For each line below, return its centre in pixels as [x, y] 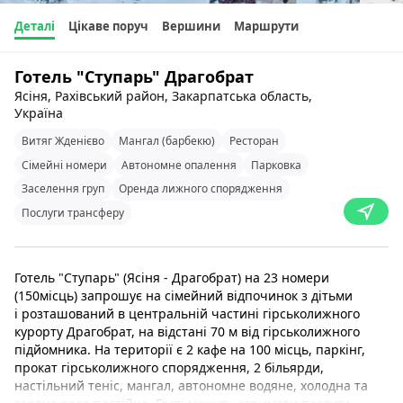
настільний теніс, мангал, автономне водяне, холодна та [191, 385]
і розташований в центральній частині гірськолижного [187, 313]
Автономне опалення [179, 165]
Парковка [276, 165]
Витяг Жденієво [63, 140]
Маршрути [266, 26]
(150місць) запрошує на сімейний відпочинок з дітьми [184, 295]
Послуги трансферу [73, 212]
